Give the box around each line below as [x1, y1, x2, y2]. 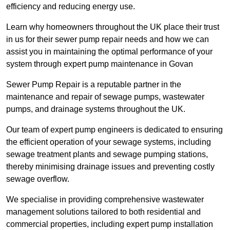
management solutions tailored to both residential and [6, 207, 201, 217]
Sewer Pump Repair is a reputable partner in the [6, 80, 181, 89]
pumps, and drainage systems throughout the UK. [6, 105, 185, 114]
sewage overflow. [6, 175, 69, 184]
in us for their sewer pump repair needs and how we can [6, 35, 209, 44]
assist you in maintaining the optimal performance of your [6, 47, 213, 56]
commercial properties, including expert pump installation [6, 220, 213, 229]
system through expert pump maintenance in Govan [6, 60, 193, 69]
